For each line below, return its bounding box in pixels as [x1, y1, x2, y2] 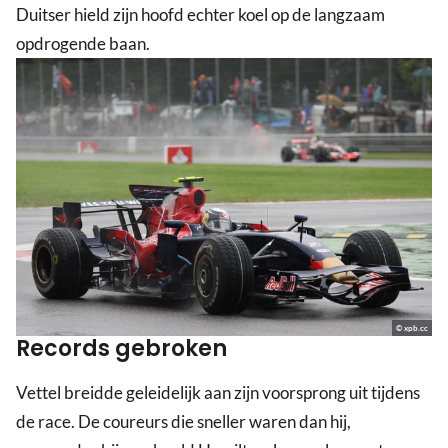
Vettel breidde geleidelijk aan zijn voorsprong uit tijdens [16, 381, 420, 403]
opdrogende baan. [16, 33, 150, 55]
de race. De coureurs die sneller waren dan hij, [16, 410, 351, 432]
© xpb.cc [396, 322, 428, 333]
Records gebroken [16, 332, 227, 364]
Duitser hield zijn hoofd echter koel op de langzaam [16, 4, 385, 26]
